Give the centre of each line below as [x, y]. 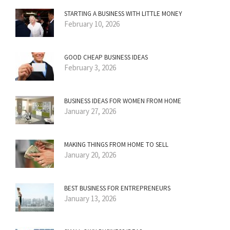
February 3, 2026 [90, 68]
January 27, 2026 [90, 111]
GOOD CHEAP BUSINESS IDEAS [106, 57]
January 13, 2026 [90, 199]
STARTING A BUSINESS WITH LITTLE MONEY [123, 14]
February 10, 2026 [92, 24]
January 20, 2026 [90, 155]
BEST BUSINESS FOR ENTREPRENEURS [117, 188]
